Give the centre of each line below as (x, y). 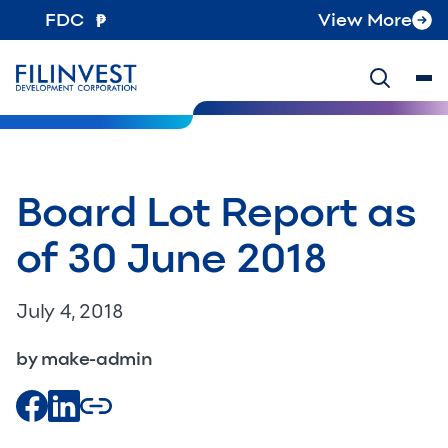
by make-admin (84, 359)
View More (365, 19)
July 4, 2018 (70, 311)
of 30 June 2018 (172, 257)
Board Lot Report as (216, 211)
